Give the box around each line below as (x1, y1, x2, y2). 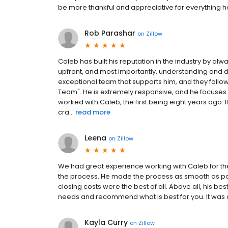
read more (75, 107, 110, 117)
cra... (58, 107, 74, 117)
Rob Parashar (84, 28, 135, 38)
